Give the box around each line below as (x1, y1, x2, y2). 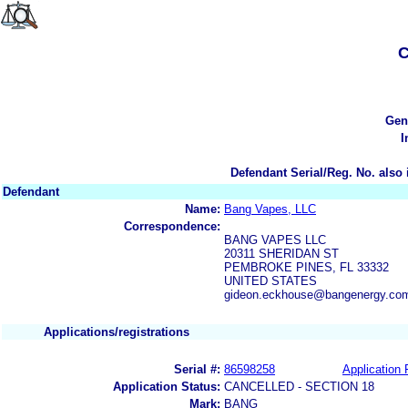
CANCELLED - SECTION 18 (224, 379, 374, 393)
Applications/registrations (44, 324, 189, 339)
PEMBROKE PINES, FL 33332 (224, 260, 389, 274)
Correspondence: (124, 219, 220, 233)
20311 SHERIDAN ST (224, 246, 339, 260)
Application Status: (113, 379, 220, 393)
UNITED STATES (224, 273, 317, 288)
